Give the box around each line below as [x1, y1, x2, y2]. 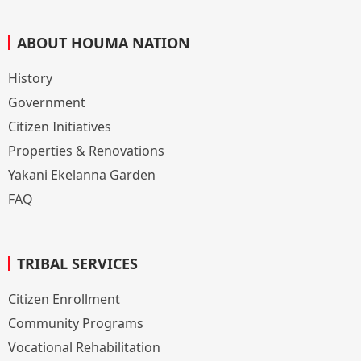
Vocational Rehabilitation [8, 338, 160, 356]
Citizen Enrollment [8, 289, 120, 308]
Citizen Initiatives [8, 117, 111, 135]
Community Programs [8, 313, 143, 332]
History [8, 68, 52, 87]
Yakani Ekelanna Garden [8, 165, 156, 184]
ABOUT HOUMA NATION [17, 32, 190, 52]
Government [8, 93, 85, 111]
